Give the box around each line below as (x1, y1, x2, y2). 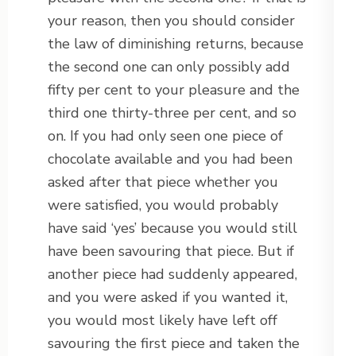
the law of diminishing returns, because (48, 34, 304, 54)
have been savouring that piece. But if (48, 242, 294, 261)
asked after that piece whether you (48, 172, 278, 192)
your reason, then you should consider (48, 11, 295, 31)
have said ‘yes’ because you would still (48, 219, 297, 238)
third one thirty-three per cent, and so (48, 103, 296, 123)
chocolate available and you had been (48, 149, 292, 169)
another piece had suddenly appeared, (48, 265, 297, 284)
